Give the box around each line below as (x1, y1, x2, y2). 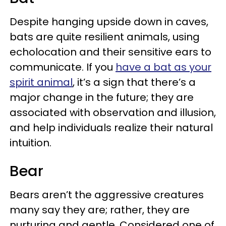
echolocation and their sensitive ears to (10, 44, 211, 59)
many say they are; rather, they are (10, 202, 190, 217)
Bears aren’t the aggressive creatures (10, 187, 204, 202)
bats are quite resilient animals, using (10, 29, 200, 44)
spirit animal (10, 75, 73, 89)
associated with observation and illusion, (10, 105, 216, 120)
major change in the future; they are (10, 90, 194, 104)
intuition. (10, 135, 51, 150)
